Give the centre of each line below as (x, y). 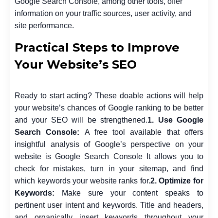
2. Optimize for (177, 181)
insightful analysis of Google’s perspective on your (109, 144)
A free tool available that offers (142, 132)
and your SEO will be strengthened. (81, 120)
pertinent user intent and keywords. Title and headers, (109, 205)
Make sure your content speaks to (133, 193)
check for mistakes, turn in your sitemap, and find (109, 168)
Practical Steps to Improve (97, 47)
